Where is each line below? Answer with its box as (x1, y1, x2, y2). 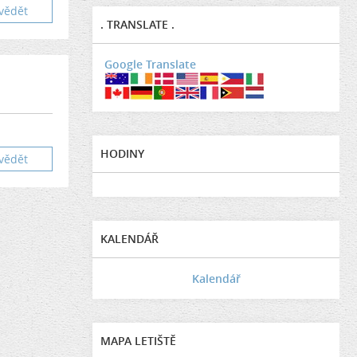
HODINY (100, 145, 144, 161)
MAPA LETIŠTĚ (100, 332, 176, 348)
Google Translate (104, 56, 196, 72)
